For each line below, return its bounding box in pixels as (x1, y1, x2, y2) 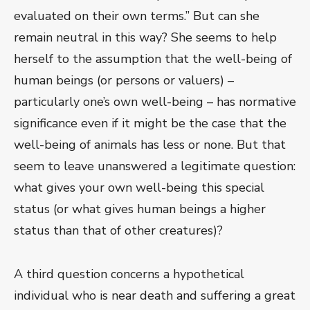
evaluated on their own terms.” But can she (14, 8, 259, 25)
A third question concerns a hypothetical (14, 266, 244, 283)
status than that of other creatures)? (14, 222, 223, 239)
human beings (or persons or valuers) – (14, 72, 234, 89)
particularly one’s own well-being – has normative (14, 93, 296, 111)
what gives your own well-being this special (14, 179, 264, 197)
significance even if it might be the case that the (14, 115, 286, 132)
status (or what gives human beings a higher (14, 201, 266, 218)
